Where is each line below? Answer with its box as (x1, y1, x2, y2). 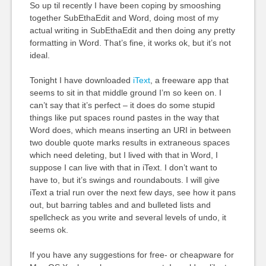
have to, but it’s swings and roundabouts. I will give (29, 175, 220, 185)
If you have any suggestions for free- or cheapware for (29, 250, 234, 259)
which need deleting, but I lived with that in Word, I (29, 150, 218, 160)
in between (189, 125, 231, 135)
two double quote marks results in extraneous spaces (29, 138, 230, 147)
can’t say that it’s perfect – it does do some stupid (29, 100, 215, 110)
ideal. (29, 50, 50, 60)
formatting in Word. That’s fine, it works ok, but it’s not (29, 38, 231, 47)
